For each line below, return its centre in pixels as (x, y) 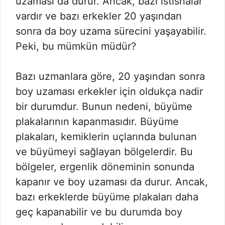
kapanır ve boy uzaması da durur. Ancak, (112, 182)
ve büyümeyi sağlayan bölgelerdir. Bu (104, 152)
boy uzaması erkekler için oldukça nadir (109, 91)
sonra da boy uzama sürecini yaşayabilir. (111, 31)
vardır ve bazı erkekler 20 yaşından (99, 16)
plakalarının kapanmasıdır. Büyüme (97, 122)
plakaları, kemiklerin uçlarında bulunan (106, 137)
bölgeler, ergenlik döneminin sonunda (105, 167)
